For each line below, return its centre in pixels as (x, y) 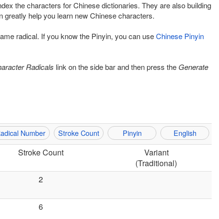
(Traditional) (156, 163)
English (185, 133)
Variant (156, 152)
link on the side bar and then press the (116, 67)
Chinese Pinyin (180, 36)
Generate (193, 67)
